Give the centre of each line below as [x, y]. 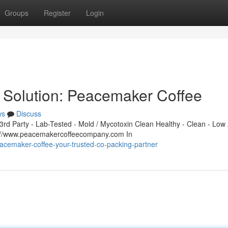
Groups [17, 13]
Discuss [29, 113]
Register [57, 13]
